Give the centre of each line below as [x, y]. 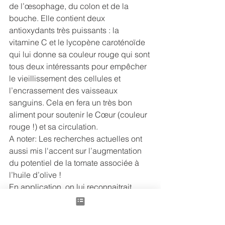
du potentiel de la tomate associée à [75, 163]
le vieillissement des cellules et [66, 79]
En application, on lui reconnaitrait [71, 187]
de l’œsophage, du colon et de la [70, 6]
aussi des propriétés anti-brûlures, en [77, 199]
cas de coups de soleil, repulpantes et [79, 211]
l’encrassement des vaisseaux [64, 91]
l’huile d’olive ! [35, 175]
